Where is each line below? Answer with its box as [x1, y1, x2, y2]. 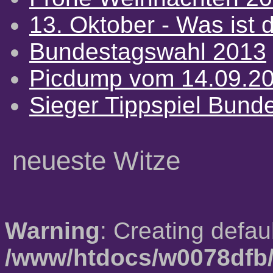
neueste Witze [12, 146, 180, 175]
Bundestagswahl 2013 [29, 38, 266, 65]
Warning [5, 218, 100, 244]
